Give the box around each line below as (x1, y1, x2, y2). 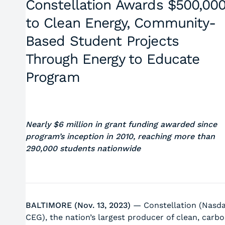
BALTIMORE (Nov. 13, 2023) (25, 200, 133, 210)
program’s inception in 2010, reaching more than (25, 132, 215, 141)
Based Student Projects (25, 33, 179, 49)
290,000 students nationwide (25, 144, 141, 153)
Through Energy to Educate (25, 51, 200, 67)
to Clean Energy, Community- (25, 15, 215, 31)
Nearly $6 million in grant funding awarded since (25, 120, 217, 129)
